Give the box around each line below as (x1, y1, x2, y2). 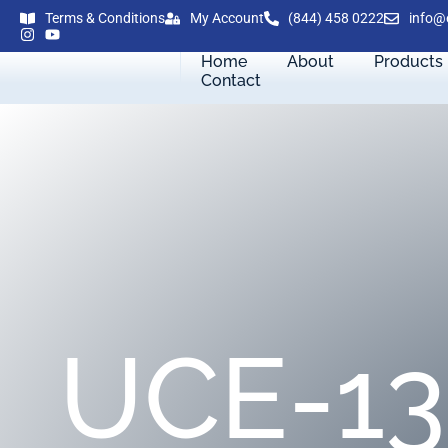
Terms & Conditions (44, 10, 165, 27)
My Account (189, 10, 264, 27)
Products (374, 52, 444, 71)
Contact (201, 71, 262, 90)
